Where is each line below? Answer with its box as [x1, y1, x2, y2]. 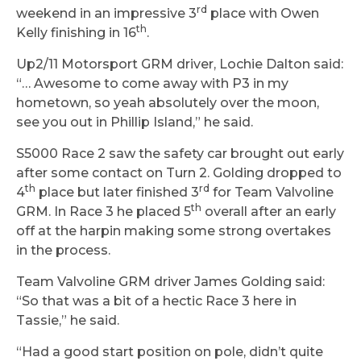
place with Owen [207, 6, 319, 22]
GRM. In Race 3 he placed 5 [16, 204, 191, 220]
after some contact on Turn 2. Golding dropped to [16, 165, 342, 181]
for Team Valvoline [210, 185, 334, 201]
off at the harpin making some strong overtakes [16, 223, 331, 239]
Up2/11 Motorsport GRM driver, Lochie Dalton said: [16, 56, 343, 73]
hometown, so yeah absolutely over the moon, [16, 95, 319, 111]
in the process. [16, 243, 110, 259]
